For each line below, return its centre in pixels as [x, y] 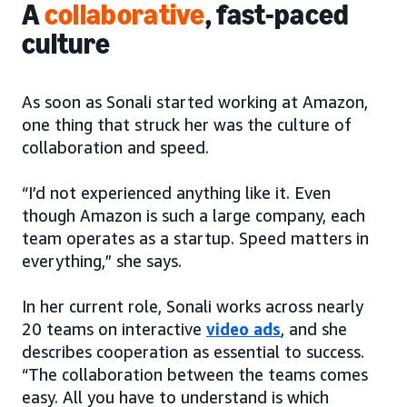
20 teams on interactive [114, 329]
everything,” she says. [102, 261]
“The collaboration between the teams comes [195, 375]
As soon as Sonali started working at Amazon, [195, 102]
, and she [314, 329]
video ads [243, 329]
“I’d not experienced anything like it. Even [176, 193]
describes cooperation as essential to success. [193, 352]
